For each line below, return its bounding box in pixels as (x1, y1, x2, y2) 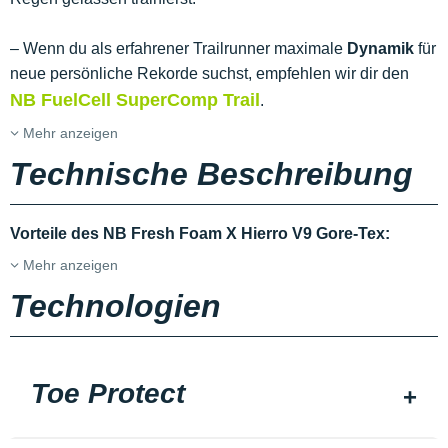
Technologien (10, 288, 221, 325)
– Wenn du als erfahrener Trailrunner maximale (10, 40, 347, 58)
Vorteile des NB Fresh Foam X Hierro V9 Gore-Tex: (10, 225, 390, 243)
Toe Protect (31, 378, 185, 410)
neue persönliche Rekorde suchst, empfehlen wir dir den (10, 65, 409, 83)
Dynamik (347, 40, 414, 58)
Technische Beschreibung (10, 156, 413, 193)
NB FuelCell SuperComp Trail (10, 90, 260, 111)
